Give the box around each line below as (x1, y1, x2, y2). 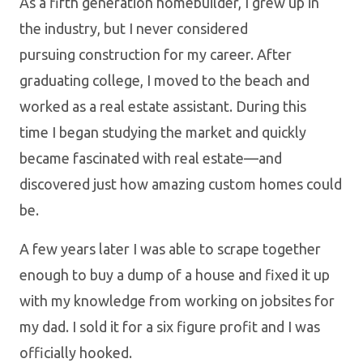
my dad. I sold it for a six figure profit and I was (19, 318, 320, 335)
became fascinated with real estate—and (19, 150, 282, 166)
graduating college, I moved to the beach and (19, 72, 310, 88)
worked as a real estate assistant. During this (19, 98, 306, 114)
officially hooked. (19, 344, 132, 361)
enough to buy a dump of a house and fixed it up (19, 267, 330, 283)
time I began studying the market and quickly (19, 124, 306, 140)
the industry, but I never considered (19, 20, 248, 36)
